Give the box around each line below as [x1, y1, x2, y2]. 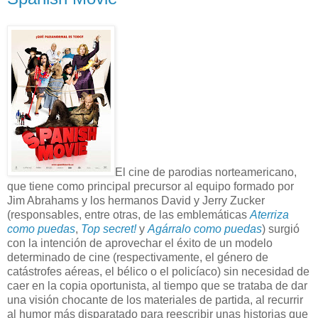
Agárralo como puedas [148, 222, 262, 235]
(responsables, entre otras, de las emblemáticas [7, 208, 250, 221]
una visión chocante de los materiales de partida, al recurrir [7, 293, 303, 306]
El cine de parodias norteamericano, [115, 165, 297, 178]
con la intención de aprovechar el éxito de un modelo [7, 236, 273, 249]
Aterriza [250, 208, 289, 221]
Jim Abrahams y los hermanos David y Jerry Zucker [7, 194, 265, 207]
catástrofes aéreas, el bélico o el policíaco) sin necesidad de [7, 265, 309, 278]
